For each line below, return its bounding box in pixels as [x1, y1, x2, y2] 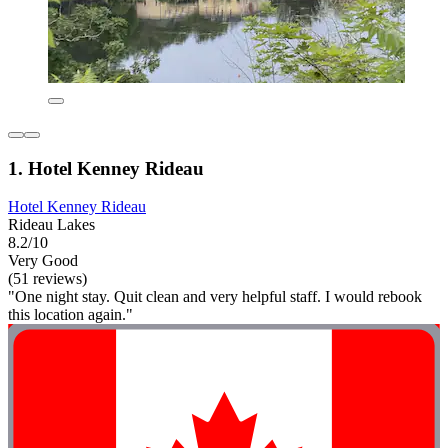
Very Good [8, 252, 78, 270]
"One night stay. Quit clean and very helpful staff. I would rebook [8, 288, 422, 306]
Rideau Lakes [8, 216, 95, 234]
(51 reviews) [8, 270, 87, 288]
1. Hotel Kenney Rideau [8, 157, 204, 179]
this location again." [8, 306, 133, 324]
